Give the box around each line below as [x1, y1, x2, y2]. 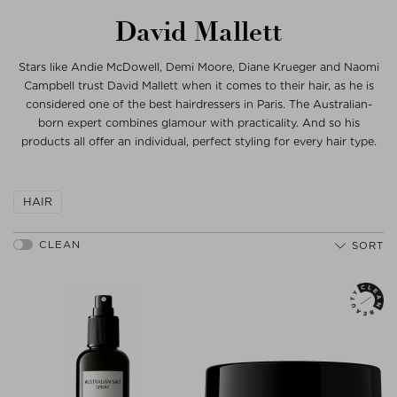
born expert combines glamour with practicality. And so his [37, 115, 360, 129]
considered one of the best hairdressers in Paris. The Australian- [25, 97, 372, 111]
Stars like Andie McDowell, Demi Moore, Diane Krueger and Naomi [18, 59, 379, 74]
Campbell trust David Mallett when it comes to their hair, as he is [23, 78, 374, 92]
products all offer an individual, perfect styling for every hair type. [20, 134, 377, 148]
